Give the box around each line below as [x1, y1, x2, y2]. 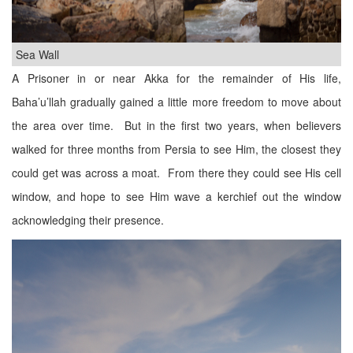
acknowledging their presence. [12, 212, 164, 228]
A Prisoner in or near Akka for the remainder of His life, [12, 70, 341, 86]
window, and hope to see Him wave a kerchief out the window [12, 188, 341, 204]
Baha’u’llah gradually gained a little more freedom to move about [12, 94, 341, 110]
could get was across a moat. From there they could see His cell [12, 165, 341, 180]
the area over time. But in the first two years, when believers [12, 117, 341, 133]
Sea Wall [16, 46, 59, 62]
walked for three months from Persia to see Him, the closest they [12, 141, 341, 157]
